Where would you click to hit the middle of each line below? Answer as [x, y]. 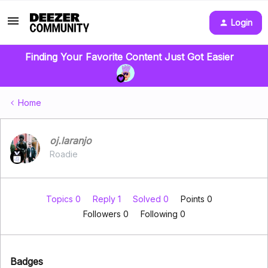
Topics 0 [65, 199]
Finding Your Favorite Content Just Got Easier [129, 57]
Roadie [64, 154]
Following [160, 214]
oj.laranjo [71, 141]
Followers [103, 214]
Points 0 [197, 199]
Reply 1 [108, 199]
